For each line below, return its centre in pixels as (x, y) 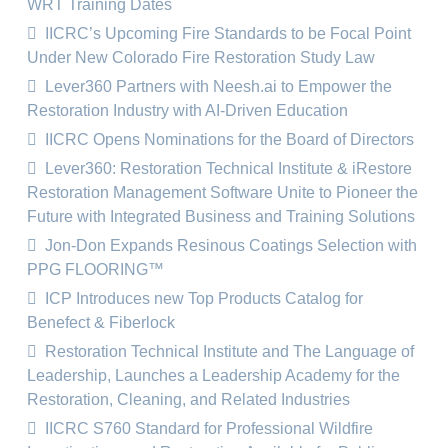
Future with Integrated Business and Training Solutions (221, 216)
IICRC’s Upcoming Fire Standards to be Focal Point (226, 33)
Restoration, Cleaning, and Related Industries (188, 399)
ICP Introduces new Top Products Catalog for (202, 298)
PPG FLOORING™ (95, 269)
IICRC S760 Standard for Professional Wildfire (207, 428)
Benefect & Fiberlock (101, 322)
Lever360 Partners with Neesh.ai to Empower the (216, 86)
